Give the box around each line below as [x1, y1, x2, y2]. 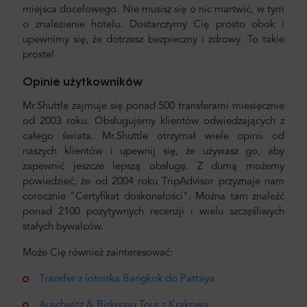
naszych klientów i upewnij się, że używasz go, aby [23, 147, 284, 157]
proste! [23, 50, 54, 60]
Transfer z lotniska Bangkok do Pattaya [39, 274, 214, 284]
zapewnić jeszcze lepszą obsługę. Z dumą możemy [23, 162, 284, 172]
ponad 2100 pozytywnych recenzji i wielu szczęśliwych [23, 207, 284, 217]
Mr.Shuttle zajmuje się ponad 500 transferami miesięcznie [23, 101, 284, 112]
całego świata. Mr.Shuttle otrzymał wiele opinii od [23, 132, 284, 142]
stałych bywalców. [23, 222, 103, 232]
